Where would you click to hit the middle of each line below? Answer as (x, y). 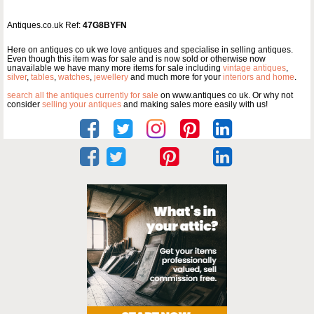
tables (42, 77)
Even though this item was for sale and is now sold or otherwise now (136, 59)
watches (74, 77)
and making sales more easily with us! (194, 105)
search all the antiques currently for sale (83, 96)
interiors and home (259, 77)
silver (17, 77)
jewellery (111, 77)
